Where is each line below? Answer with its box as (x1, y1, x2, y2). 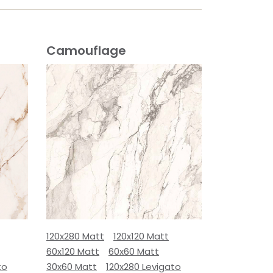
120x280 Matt (46, 230, 104, 243)
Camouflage (46, 42, 126, 59)
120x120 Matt (113, 230, 169, 243)
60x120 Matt (46, 245, 99, 258)
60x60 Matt (108, 245, 159, 258)
